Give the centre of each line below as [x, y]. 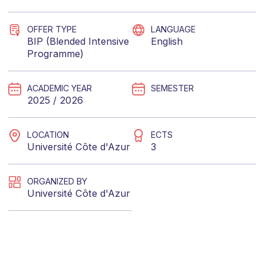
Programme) [55, 54]
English [167, 41]
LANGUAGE [173, 29]
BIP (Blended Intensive [78, 41]
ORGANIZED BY [57, 181]
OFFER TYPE [52, 29]
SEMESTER [172, 88]
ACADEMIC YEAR [59, 88]
